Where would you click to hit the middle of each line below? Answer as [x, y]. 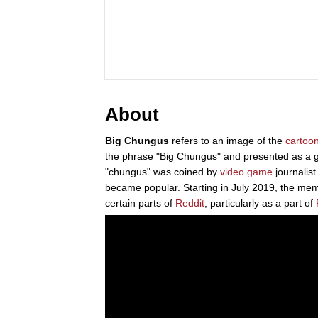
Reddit [190, 203]
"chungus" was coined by [163, 172]
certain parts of [140, 203]
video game [246, 172]
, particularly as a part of [260, 203]
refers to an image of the [227, 141]
